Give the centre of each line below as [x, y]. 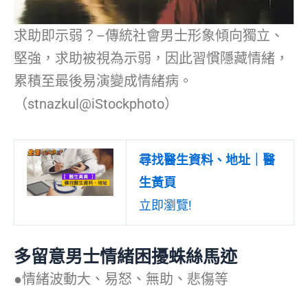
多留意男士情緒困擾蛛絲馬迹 [125, 256]
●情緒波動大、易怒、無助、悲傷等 [121, 279]
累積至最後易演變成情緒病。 [103, 81]
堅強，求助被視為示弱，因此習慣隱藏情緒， [151, 58]
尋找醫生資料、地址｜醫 [207, 159]
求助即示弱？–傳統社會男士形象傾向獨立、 [149, 35]
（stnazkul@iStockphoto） [96, 103]
